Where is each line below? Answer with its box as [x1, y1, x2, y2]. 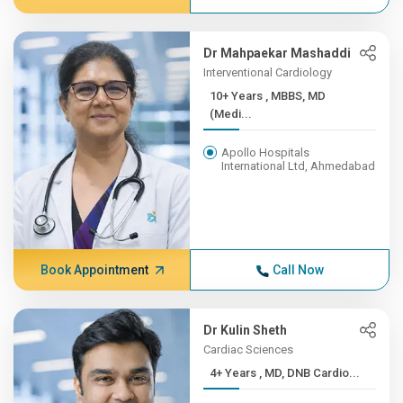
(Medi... [210, 107, 253, 121]
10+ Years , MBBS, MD [210, 89, 266, 103]
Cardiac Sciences [203, 343, 294, 356]
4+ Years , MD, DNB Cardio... [259, 366, 361, 380]
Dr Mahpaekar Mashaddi [203, 46, 352, 60]
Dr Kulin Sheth [203, 323, 288, 337]
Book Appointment [40, 263, 148, 277]
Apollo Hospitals [221, 146, 310, 159]
